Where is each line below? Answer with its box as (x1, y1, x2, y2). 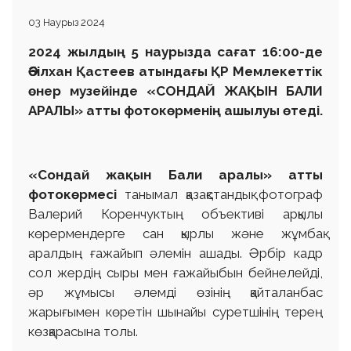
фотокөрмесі (28, 186, 117, 202)
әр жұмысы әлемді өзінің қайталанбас (28, 284, 323, 300)
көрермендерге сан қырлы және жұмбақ (28, 225, 323, 241)
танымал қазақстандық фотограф (117, 186, 323, 202)
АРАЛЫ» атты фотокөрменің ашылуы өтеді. (28, 102, 323, 118)
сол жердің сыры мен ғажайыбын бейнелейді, (28, 264, 323, 280)
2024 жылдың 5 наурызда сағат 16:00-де (28, 43, 323, 60)
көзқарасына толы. (28, 323, 138, 339)
